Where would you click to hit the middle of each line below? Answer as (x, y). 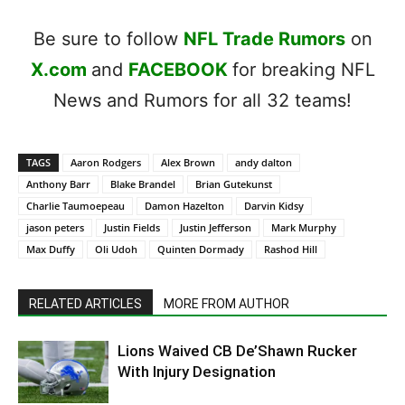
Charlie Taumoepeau (75, 205)
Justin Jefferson (216, 227)
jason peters (55, 227)
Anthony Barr (58, 184)
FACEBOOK (178, 69)
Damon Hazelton (184, 205)
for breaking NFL (303, 69)
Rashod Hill (291, 249)
